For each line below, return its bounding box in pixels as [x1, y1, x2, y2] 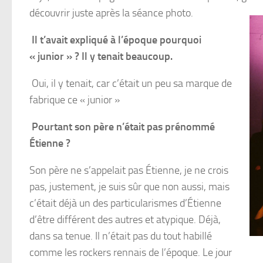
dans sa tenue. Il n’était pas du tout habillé [29, 229, 212, 242]
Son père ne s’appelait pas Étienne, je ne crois [29, 163, 228, 177]
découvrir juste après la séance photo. [29, 6, 193, 19]
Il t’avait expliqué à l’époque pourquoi [32, 33, 201, 46]
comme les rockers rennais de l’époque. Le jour [29, 245, 232, 259]
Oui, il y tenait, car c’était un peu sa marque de [32, 76, 232, 90]
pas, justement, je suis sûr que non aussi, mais [29, 180, 230, 193]
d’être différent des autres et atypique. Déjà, [29, 213, 221, 226]
